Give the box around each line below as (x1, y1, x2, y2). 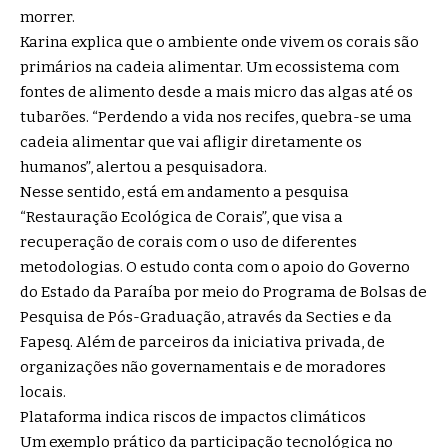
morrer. (20, 8, 75, 27)
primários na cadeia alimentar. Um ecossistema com (20, 58, 399, 77)
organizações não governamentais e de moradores (20, 358, 386, 377)
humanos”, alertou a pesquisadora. (20, 158, 267, 177)
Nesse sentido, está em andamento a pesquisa (20, 183, 349, 202)
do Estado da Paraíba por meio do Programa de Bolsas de (20, 283, 427, 302)
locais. (20, 383, 66, 402)
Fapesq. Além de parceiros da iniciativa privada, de (20, 333, 385, 352)
